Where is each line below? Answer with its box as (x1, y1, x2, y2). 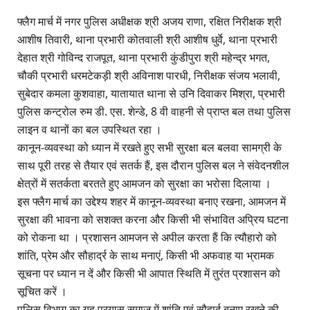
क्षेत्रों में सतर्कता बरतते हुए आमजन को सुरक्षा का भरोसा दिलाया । (17, 176, 271, 192)
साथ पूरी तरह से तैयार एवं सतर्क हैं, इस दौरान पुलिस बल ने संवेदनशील (17, 158, 289, 174)
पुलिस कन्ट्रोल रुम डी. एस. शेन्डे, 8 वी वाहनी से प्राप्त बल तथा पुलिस (17, 104, 291, 120)
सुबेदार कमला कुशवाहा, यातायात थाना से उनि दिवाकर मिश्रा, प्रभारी (17, 86, 285, 102)
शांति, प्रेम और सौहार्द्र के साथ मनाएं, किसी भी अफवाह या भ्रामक (17, 248, 274, 264)
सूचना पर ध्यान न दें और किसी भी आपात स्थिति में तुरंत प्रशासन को (17, 266, 280, 282)
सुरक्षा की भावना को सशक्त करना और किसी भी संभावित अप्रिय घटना (17, 212, 289, 228)
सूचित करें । (17, 284, 67, 300)
